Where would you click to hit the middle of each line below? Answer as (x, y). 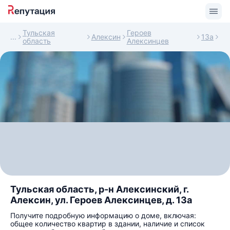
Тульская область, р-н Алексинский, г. (99, 189)
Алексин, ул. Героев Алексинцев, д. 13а (101, 200)
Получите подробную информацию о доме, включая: (103, 215)
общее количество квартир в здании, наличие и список (108, 224)
